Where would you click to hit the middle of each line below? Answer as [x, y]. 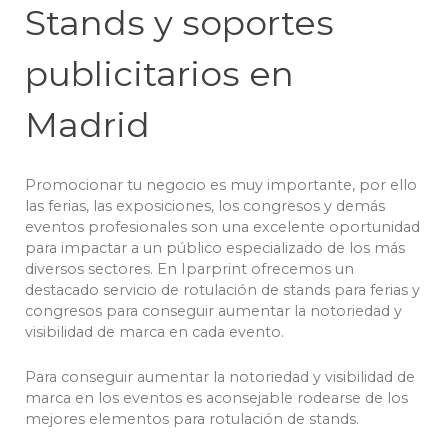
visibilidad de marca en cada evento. [154, 332]
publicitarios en [159, 74]
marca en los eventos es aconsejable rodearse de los [216, 398]
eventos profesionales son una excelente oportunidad [222, 227]
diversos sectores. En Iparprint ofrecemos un [189, 269]
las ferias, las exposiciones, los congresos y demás [205, 206]
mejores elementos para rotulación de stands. [192, 419]
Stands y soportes [179, 23]
